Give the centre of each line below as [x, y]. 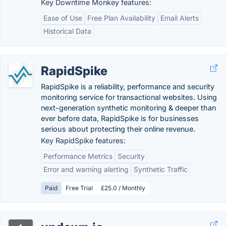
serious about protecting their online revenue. [118, 129]
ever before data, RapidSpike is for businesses [120, 118]
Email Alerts [180, 18]
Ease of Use [63, 18]
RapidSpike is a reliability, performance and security [128, 87]
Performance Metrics [78, 156]
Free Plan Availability [121, 18]
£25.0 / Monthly [123, 188]
